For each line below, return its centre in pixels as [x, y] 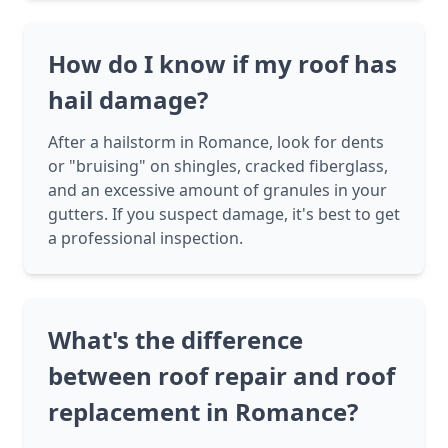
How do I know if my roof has [222, 64]
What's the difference [175, 340]
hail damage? [128, 100]
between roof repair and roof [221, 376]
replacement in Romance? [203, 412]
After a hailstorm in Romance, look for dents [216, 142]
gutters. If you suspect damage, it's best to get [224, 214]
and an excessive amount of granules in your [217, 190]
